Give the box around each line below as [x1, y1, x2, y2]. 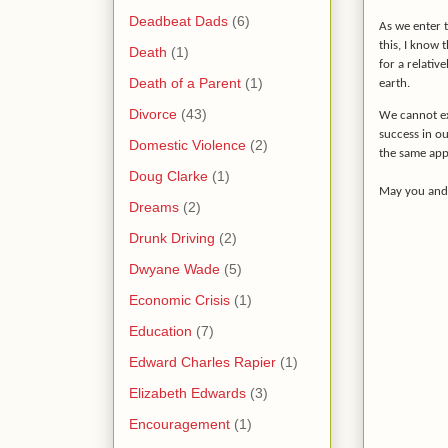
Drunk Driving [129, 229, 215, 246]
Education [129, 322, 192, 339]
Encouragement [129, 415, 230, 432]
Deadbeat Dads [129, 12, 228, 29]
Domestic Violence [129, 136, 246, 153]
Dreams [129, 198, 179, 215]
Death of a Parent [129, 74, 241, 91]
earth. [379, 76, 410, 90]
